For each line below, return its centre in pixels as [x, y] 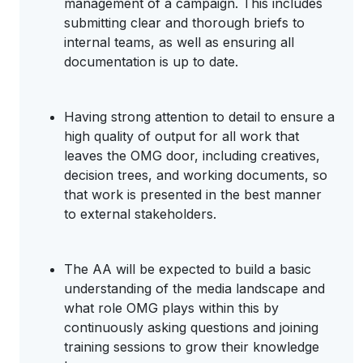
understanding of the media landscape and [194, 288]
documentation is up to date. [151, 62]
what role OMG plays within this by [171, 308]
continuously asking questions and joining [191, 327]
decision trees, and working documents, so [196, 175]
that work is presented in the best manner [193, 194]
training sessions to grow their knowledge [192, 347]
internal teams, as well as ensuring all [179, 42]
